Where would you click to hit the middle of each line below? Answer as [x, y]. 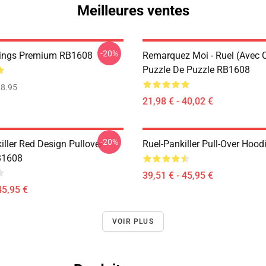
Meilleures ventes [133, 11]
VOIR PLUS [133, 221]
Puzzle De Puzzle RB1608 [196, 70]
